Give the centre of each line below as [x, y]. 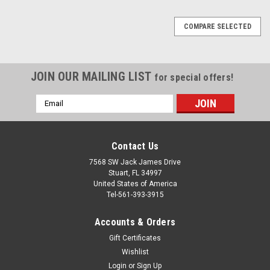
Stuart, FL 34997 [135, 173]
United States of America [135, 184]
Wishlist [135, 252]
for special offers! [194, 77]
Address [52, 112]
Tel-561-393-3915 [135, 194]
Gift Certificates [135, 238]
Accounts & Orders [135, 222]
